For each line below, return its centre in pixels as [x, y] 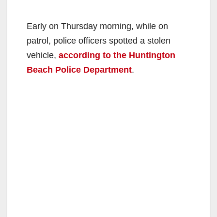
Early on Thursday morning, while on [97, 26]
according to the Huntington [117, 55]
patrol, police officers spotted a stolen [99, 40]
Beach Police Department [79, 70]
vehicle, [43, 55]
